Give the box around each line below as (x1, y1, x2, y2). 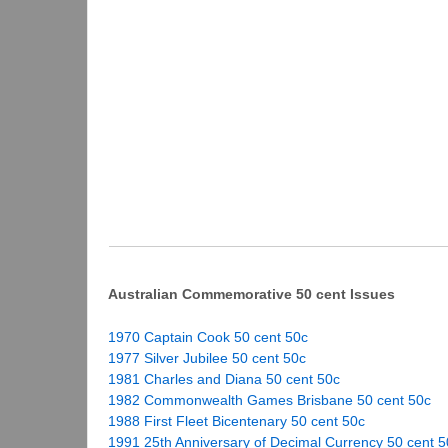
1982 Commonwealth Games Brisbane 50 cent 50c (108, 392, 431, 409)
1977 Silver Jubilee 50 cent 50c (108, 350, 306, 367)
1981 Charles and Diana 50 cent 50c (108, 371, 340, 388)
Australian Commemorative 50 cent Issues (108, 285, 395, 302)
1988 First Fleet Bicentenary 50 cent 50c (108, 413, 365, 430)
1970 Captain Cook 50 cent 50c (108, 329, 308, 346)
